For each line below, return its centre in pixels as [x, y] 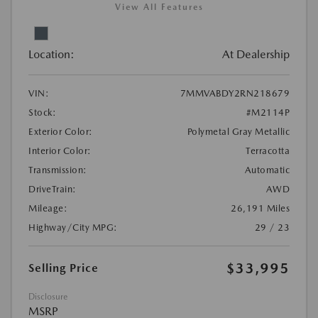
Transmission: [58, 170]
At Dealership [256, 54]
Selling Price [64, 268]
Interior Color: [60, 150]
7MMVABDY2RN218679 [235, 93]
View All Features [159, 7]
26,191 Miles [260, 208]
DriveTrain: [53, 189]
